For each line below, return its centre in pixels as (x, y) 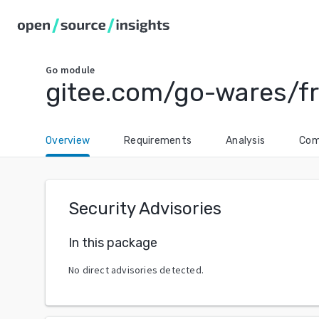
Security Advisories (145, 209)
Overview (68, 141)
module (78, 70)
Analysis (245, 141)
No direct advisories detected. (136, 270)
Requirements (158, 141)
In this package (113, 242)
